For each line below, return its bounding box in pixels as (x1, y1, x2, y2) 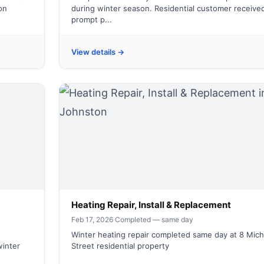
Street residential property (71, 241, 169, 250)
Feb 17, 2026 (71, 215, 113, 224)
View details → (71, 47, 124, 57)
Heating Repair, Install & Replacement (71, 199, 231, 210)
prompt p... (71, 15, 112, 24)
